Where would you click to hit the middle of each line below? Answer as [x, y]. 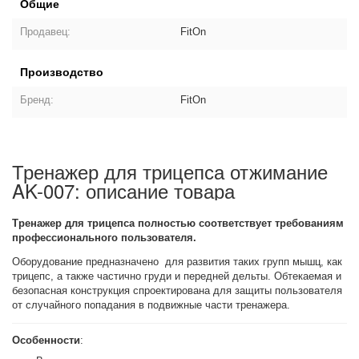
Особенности [46, 340]
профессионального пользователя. [105, 238]
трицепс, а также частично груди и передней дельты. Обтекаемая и [177, 276]
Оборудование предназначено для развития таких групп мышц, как [177, 262]
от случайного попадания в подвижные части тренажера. [151, 305]
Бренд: [37, 100]
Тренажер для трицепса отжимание [170, 171]
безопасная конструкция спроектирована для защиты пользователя [177, 290]
